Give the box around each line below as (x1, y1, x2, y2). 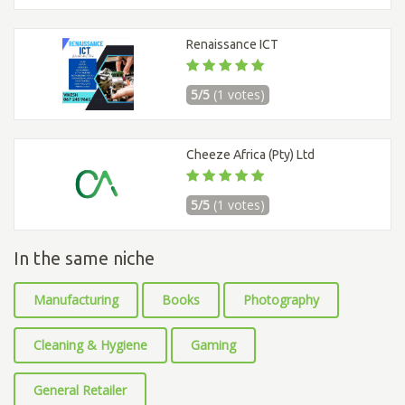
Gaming (191, 336, 236, 354)
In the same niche (14, 248, 155, 269)
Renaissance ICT (186, 37, 278, 52)
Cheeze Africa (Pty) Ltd (186, 147, 315, 163)
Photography (243, 291, 319, 309)
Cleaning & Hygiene (33, 336, 147, 354)
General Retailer (33, 381, 127, 400)
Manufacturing (33, 291, 118, 309)
